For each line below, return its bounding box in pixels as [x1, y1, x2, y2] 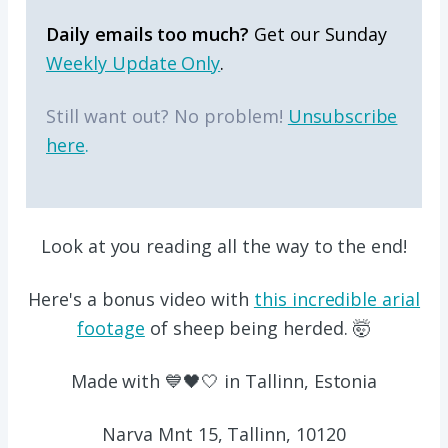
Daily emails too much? [46, 22, 250, 47]
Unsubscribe [287, 104, 398, 129]
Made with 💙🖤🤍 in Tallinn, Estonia [70, 369, 378, 394]
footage [77, 316, 145, 341]
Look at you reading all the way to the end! [40, 234, 408, 259]
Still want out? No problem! [46, 104, 288, 129]
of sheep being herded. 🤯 [144, 316, 371, 341]
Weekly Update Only [46, 51, 221, 76]
